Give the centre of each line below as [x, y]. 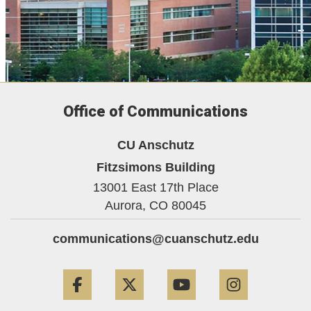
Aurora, [125, 205]
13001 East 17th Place [155, 187]
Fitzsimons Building [155, 167]
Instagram [282, 266]
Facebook [126, 266]
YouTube [228, 266]
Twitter [170, 266]
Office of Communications [155, 111]
